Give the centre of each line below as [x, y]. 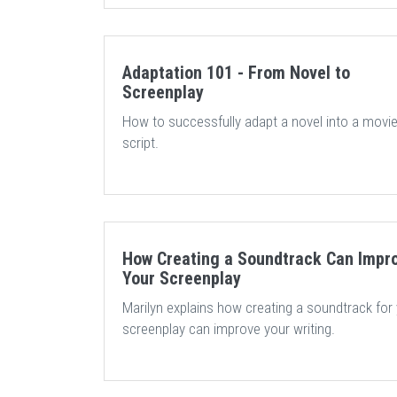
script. [140, 143]
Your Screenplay [182, 278]
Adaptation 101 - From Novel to [236, 73]
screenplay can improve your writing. [229, 329]
